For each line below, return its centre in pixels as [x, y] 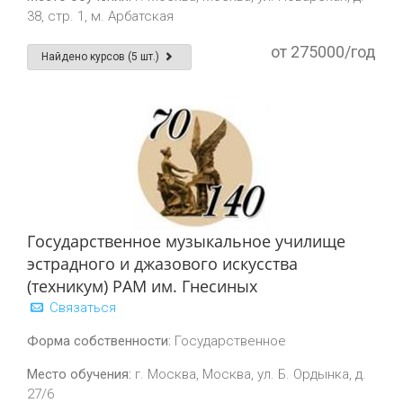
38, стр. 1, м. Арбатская [100, 16]
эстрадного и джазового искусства [162, 264]
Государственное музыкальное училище [186, 241]
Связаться [81, 308]
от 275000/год [323, 52]
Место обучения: [79, 374]
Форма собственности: [99, 341]
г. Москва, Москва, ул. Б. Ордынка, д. [249, 374]
